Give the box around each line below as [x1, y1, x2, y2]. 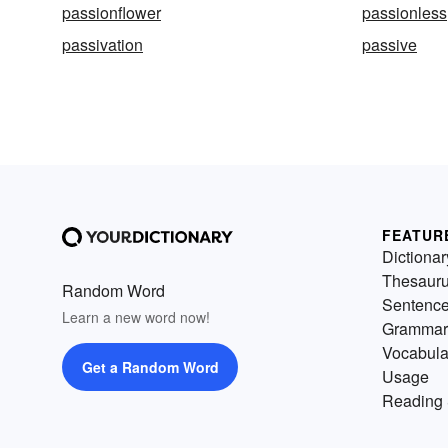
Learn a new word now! [62, 307, 210, 327]
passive [362, 33, 417, 56]
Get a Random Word [81, 357, 219, 377]
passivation [62, 33, 143, 56]
